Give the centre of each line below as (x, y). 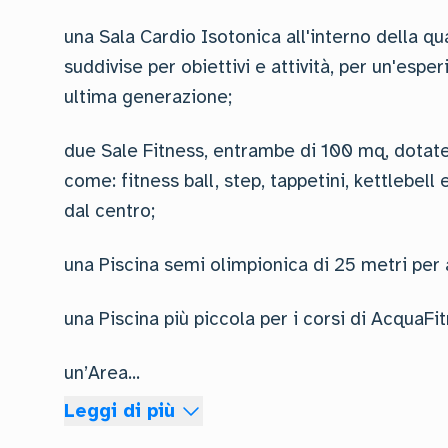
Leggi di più (119, 411)
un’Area (96, 373)
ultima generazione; (148, 97)
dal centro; (109, 211)
